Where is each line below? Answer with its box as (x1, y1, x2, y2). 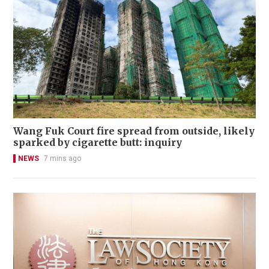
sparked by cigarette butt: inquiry (13, 136, 182, 148)
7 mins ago (44, 154, 81, 163)
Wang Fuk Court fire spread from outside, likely (13, 124, 255, 137)
